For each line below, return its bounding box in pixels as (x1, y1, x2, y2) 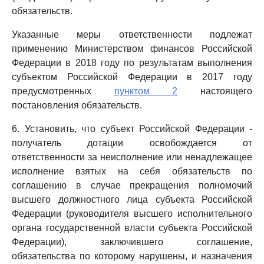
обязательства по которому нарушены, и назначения (12, 251, 252, 261)
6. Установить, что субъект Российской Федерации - (12, 124, 252, 134)
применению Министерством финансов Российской (12, 44, 252, 54)
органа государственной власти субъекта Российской (12, 223, 252, 233)
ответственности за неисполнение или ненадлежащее (12, 152, 252, 162)
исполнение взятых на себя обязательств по (12, 166, 252, 176)
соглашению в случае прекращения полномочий (12, 180, 252, 190)
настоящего (177, 86, 253, 96)
